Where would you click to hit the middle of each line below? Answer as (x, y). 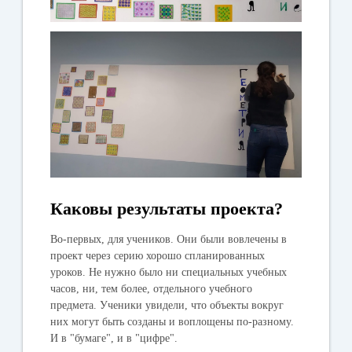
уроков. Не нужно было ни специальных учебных (169, 273)
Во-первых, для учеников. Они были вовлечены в (169, 240)
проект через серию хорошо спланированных (158, 256)
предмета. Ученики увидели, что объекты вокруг (167, 306)
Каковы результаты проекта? (167, 209)
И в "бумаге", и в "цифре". (116, 339)
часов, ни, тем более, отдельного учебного (152, 289)
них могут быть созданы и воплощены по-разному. (172, 322)
